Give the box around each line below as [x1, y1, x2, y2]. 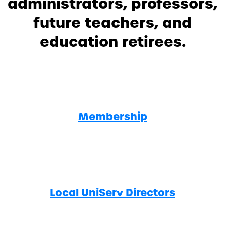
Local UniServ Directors [50, 186, 175, 200]
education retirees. [39, 32, 186, 52]
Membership [78, 109, 147, 124]
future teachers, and [33, 13, 192, 33]
